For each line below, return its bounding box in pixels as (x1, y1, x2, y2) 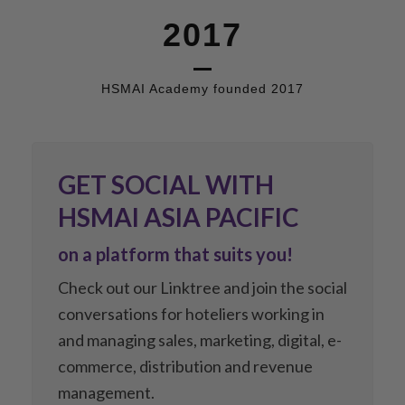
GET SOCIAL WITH (58, 169, 274, 200)
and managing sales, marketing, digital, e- (58, 330, 342, 350)
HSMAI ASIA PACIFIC (58, 202, 299, 232)
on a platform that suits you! (58, 243, 293, 265)
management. (58, 382, 155, 402)
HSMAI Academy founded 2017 (101, 81, 304, 96)
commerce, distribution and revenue (58, 356, 313, 376)
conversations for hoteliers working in (58, 304, 325, 324)
